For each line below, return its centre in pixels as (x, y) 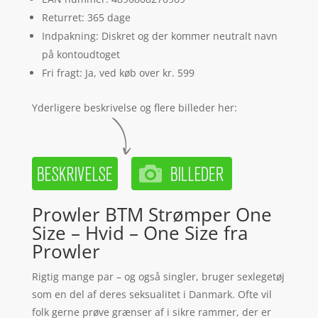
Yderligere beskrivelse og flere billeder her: (134, 108)
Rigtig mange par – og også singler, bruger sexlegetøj (158, 277)
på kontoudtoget (81, 55)
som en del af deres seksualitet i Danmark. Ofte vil (152, 295)
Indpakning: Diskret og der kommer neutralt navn (159, 36)
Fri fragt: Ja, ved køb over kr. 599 (118, 73)
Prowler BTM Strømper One (152, 215)
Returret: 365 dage (86, 18)
